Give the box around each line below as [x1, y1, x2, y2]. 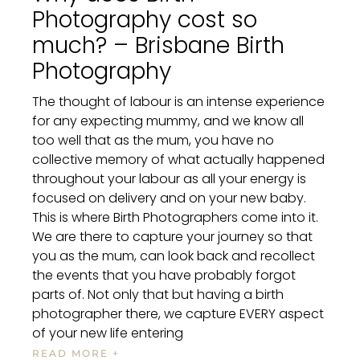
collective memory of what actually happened [32, 149, 325, 169]
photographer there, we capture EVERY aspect [32, 304, 324, 323]
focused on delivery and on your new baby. [32, 188, 306, 207]
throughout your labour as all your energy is [32, 169, 306, 188]
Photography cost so [32, 3, 257, 35]
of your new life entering [32, 323, 183, 342]
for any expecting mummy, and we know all [32, 111, 304, 130]
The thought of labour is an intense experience [32, 92, 328, 111]
